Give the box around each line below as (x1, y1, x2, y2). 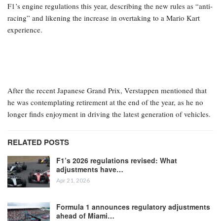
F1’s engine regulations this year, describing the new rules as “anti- (7, 1, 213, 11)
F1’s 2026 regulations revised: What (56, 155, 177, 166)
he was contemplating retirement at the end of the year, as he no (7, 97, 203, 108)
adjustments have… (56, 164, 123, 175)
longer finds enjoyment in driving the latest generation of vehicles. (7, 109, 211, 119)
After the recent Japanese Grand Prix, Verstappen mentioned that (7, 85, 207, 96)
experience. (7, 25, 42, 35)
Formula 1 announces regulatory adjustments (56, 202, 210, 212)
